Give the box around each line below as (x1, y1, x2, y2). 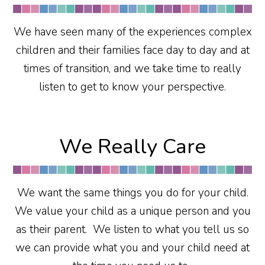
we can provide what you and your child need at (15, 240, 250, 256)
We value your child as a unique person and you (14, 203, 251, 219)
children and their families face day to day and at (15, 43, 250, 58)
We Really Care (59, 132, 206, 160)
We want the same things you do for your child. (17, 185, 248, 201)
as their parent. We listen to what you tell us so (16, 222, 249, 237)
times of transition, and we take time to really (24, 61, 241, 76)
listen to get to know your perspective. (39, 79, 226, 95)
